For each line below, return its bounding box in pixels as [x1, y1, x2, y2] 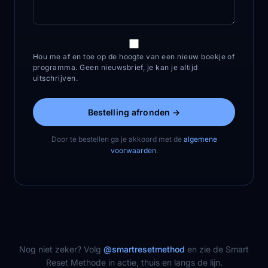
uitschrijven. [33, 74, 78, 83]
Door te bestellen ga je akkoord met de [51, 135, 184, 144]
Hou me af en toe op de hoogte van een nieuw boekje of [33, 52, 235, 61]
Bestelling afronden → [87, 107, 181, 117]
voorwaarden [110, 146, 156, 155]
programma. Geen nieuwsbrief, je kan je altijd [33, 63, 198, 72]
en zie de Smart [185, 244, 249, 254]
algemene [183, 135, 217, 144]
